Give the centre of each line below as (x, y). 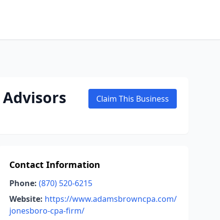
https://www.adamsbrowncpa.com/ (110, 199)
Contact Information (55, 165)
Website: (26, 199)
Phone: (23, 183)
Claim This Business (133, 99)
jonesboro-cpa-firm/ (47, 211)
